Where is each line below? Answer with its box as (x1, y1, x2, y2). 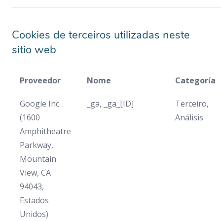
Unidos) (20, 209, 48, 220)
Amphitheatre (20, 126, 71, 137)
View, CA (20, 167, 51, 178)
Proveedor (20, 75, 61, 86)
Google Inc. (20, 98, 61, 109)
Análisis (175, 112, 203, 123)
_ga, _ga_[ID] (87, 98, 134, 109)
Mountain (20, 153, 56, 164)
